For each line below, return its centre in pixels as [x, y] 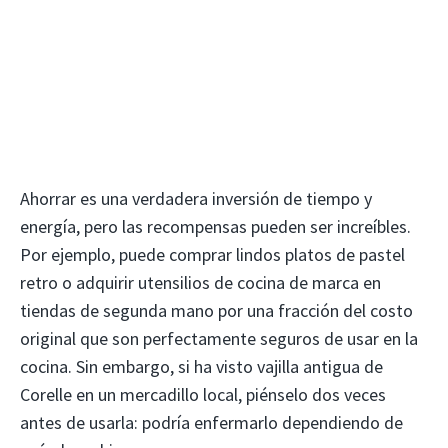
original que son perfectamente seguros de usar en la [219, 339]
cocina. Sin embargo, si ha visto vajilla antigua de [201, 367]
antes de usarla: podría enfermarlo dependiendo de [211, 423]
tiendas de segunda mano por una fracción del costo [216, 311]
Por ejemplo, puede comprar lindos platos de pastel [212, 255]
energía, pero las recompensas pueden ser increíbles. [215, 227]
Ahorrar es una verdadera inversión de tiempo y [196, 199]
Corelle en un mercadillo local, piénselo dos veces [203, 395]
